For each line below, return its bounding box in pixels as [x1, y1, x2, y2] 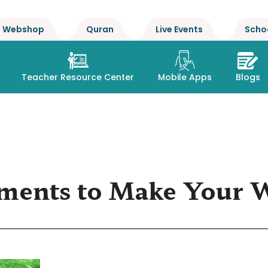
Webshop [2, 23, 44, 35]
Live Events [156, 23, 203, 35]
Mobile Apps [158, 71, 212, 83]
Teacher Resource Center [22, 71, 135, 83]
